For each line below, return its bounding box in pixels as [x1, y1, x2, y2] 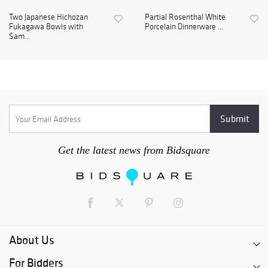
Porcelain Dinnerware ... [145, 22, 223, 32]
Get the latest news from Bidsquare [58, 144, 210, 157]
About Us [9, 232, 54, 248]
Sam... [9, 31, 30, 42]
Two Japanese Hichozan [9, 12, 88, 23]
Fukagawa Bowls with [9, 22, 83, 32]
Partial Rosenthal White [145, 12, 226, 23]
